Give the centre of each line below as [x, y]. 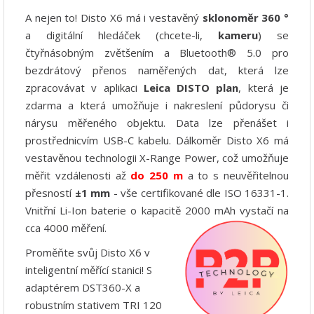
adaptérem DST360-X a [83, 287]
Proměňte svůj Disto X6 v [88, 252]
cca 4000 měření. [66, 227]
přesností [50, 192]
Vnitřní [43, 210]
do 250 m [157, 175]
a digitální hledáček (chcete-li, [122, 35]
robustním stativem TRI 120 [94, 305]
